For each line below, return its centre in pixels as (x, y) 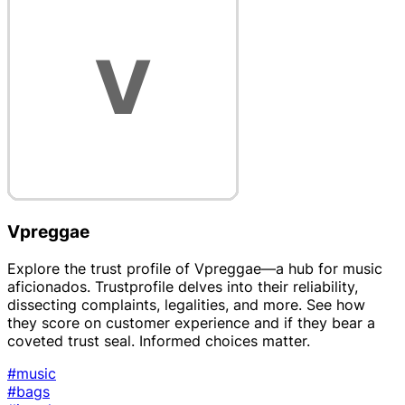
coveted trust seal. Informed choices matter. (159, 340)
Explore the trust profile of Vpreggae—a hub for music (195, 268)
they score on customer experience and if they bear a (191, 322)
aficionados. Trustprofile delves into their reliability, (183, 286)
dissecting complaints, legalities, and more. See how (186, 304)
